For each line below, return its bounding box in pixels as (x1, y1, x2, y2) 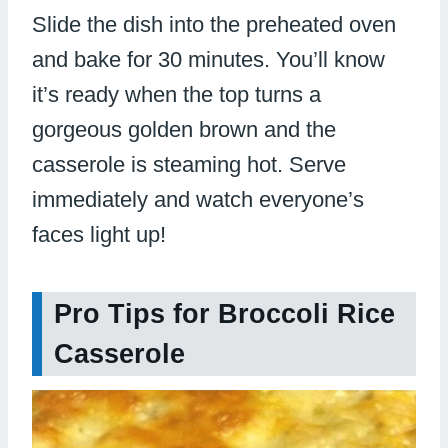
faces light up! (32, 221, 166, 247)
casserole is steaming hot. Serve (32, 151, 346, 177)
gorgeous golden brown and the (32, 116, 336, 142)
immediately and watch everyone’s (32, 186, 364, 212)
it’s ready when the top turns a (32, 81, 321, 107)
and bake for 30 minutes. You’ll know (32, 46, 385, 72)
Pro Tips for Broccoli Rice (54, 299, 395, 330)
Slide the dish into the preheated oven (32, 11, 396, 37)
